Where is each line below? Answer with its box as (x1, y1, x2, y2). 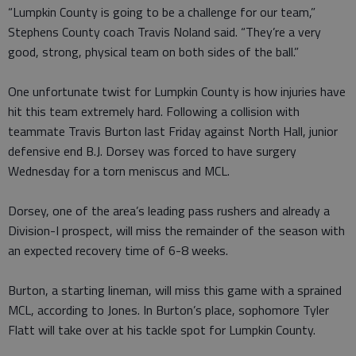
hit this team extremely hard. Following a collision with (8, 101, 300, 121)
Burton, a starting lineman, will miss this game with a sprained (8, 280, 342, 300)
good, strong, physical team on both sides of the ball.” (8, 41, 299, 61)
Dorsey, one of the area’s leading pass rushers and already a (8, 200, 330, 220)
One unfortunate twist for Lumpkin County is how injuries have (8, 81, 346, 101)
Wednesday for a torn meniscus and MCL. (8, 161, 230, 180)
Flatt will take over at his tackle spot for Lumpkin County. (8, 319, 315, 339)
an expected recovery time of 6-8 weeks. (8, 240, 228, 260)
